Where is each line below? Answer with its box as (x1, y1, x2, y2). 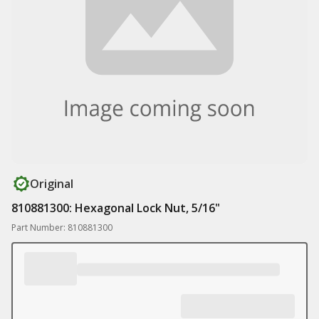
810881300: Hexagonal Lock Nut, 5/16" (11, 200, 220, 216)
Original (30, 176, 73, 192)
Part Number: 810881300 (11, 221, 113, 234)
